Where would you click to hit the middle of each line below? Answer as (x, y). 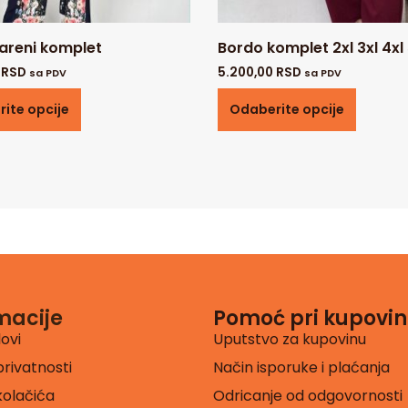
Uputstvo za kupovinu (290, 339)
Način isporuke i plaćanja (301, 367)
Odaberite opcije (287, 109)
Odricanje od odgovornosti (308, 395)
